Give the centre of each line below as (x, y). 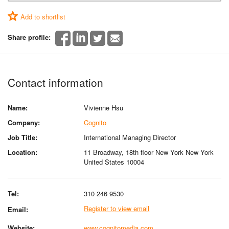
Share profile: (29, 37)
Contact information (55, 82)
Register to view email (117, 208)
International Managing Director (130, 137)
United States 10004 (114, 162)
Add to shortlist (43, 17)
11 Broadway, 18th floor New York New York (149, 152)
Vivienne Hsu (104, 107)
